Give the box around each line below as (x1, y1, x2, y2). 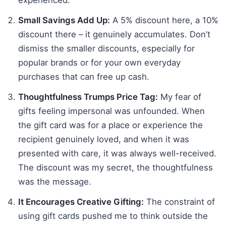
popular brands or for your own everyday (18, 57, 181, 68)
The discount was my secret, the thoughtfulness (18, 162, 213, 173)
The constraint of (144, 196, 215, 207)
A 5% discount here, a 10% (110, 15, 218, 25)
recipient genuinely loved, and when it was (18, 134, 189, 144)
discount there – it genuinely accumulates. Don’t (18, 29, 210, 39)
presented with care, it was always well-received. (18, 148, 216, 158)
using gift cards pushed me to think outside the (18, 210, 208, 221)
